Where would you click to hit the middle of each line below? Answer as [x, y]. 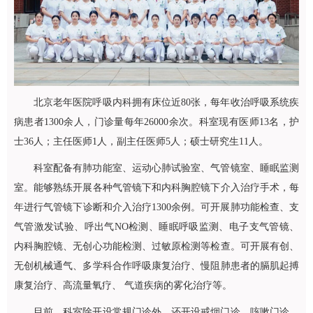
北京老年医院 [63, 102]
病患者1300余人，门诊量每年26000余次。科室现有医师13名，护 [156, 122]
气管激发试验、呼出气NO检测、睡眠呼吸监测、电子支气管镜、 [156, 227]
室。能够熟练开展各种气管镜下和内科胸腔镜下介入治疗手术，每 [156, 188]
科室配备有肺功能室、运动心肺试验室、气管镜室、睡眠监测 [166, 168]
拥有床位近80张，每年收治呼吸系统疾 [216, 102]
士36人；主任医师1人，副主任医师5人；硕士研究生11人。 [141, 141]
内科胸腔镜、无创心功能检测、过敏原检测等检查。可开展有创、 [156, 246]
